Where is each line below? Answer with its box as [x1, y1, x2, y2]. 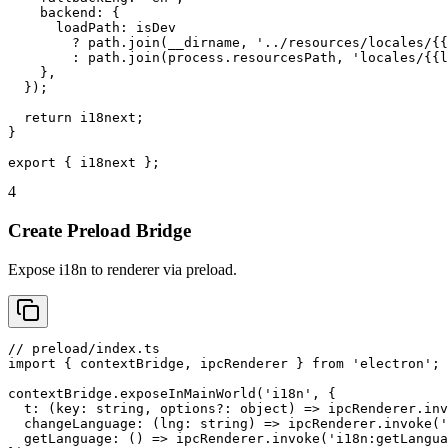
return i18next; [8, 110, 144, 126]
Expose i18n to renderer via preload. [8, 260, 237, 278]
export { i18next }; [8, 155, 160, 171]
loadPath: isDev [8, 20, 176, 36]
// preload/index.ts [8, 340, 160, 356]
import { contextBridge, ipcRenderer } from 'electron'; [8, 355, 440, 371]
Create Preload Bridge [8, 220, 191, 242]
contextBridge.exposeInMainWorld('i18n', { [8, 385, 336, 401]
